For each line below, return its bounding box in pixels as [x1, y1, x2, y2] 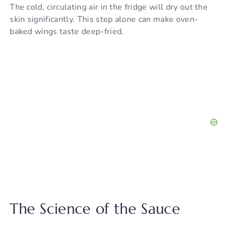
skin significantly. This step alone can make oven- [10, 14, 198, 25]
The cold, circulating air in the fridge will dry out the [10, 2, 208, 13]
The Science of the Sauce [10, 199, 180, 218]
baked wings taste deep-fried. [10, 26, 124, 38]
